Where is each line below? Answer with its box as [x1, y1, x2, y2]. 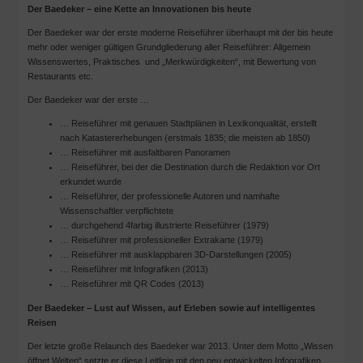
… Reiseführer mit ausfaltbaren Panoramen [59, 147, 230, 158]
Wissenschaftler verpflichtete [59, 206, 173, 216]
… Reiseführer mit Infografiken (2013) [59, 264, 208, 275]
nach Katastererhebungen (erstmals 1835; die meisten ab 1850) [59, 133, 310, 143]
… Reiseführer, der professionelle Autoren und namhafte [59, 191, 280, 202]
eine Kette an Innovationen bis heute [93, 3, 251, 14]
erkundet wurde [59, 177, 122, 187]
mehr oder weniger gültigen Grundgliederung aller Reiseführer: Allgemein [27, 41, 310, 52]
